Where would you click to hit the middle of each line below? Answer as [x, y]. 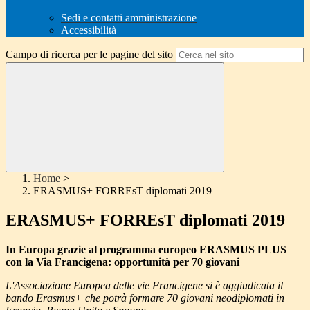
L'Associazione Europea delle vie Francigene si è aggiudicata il [144, 286]
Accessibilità [89, 30]
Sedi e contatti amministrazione [129, 18]
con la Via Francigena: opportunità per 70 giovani [122, 262]
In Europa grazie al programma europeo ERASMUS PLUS [146, 250]
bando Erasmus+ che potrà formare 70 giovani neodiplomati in [145, 298]
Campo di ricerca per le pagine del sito [89, 55]
